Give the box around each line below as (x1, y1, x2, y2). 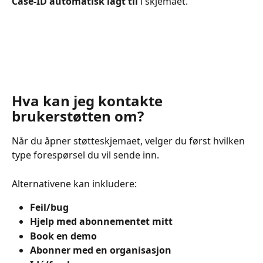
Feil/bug (30, 200, 69, 214)
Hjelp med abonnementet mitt (30, 215, 173, 228)
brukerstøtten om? (12, 106, 144, 126)
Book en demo (30, 229, 97, 242)
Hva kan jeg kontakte (12, 91, 166, 111)
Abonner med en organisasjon (30, 244, 171, 257)
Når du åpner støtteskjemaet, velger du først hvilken (12, 134, 247, 148)
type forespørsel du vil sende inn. (12, 149, 159, 162)
